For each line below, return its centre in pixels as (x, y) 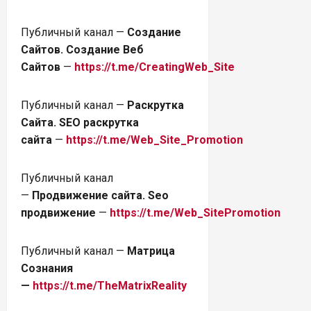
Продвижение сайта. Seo (100, 195)
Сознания (47, 268)
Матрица (151, 251)
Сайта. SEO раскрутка (80, 122)
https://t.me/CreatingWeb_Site (154, 67)
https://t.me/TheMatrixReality (110, 285)
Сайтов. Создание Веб (82, 49)
